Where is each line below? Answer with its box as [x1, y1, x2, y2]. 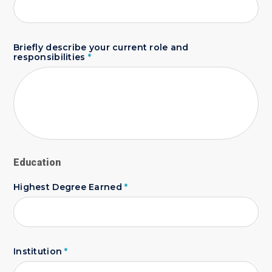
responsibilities [13, 52, 88, 63]
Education [13, 157, 61, 168]
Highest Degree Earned [13, 182, 125, 192]
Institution [13, 246, 65, 257]
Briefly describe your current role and [13, 42, 189, 53]
